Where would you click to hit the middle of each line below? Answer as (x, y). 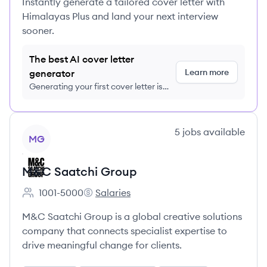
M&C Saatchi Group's (131, 199)
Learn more (207, 72)
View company (55, 131)
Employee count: (59, 199)
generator (52, 73)
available (223, 132)
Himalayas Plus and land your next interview (120, 16)
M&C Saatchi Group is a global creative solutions (132, 216)
